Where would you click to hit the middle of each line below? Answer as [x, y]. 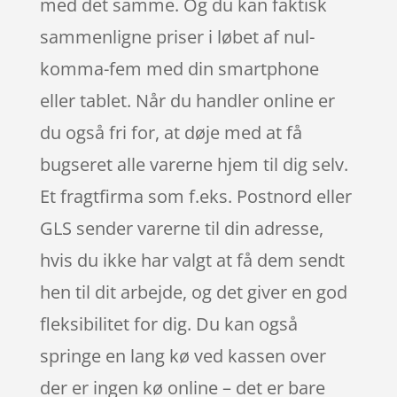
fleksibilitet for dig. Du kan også [168, 324]
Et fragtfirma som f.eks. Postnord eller [195, 197]
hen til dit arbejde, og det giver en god [193, 292]
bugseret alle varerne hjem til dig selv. [194, 165]
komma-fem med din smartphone [179, 69]
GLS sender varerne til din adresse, [181, 229]
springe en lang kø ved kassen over [183, 356]
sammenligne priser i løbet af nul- [177, 37]
